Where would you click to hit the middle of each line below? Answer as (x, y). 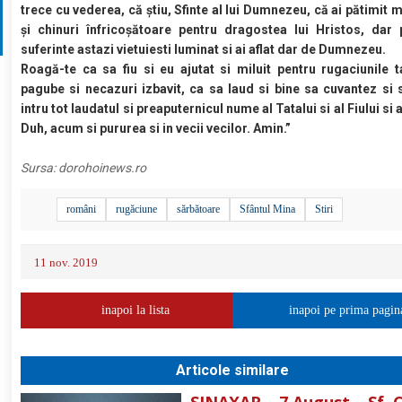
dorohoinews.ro (103, 167)
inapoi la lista (136, 310)
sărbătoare (199, 209)
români (82, 209)
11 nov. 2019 (66, 262)
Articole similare (233, 370)
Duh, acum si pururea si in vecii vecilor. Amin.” (156, 128)
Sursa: (40, 167)
